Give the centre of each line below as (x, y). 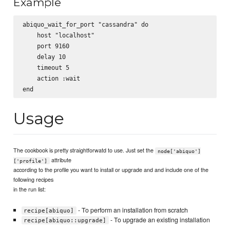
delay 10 (44, 56)
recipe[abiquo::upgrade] (65, 220)
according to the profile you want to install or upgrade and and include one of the (111, 170)
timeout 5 (46, 67)
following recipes (34, 179)
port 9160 (46, 46)
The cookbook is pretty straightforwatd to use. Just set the (84, 150)
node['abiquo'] (179, 151)
